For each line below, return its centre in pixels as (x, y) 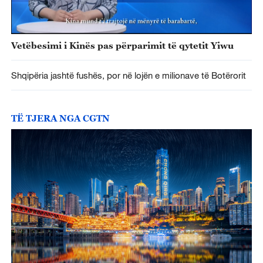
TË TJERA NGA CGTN (60, 118)
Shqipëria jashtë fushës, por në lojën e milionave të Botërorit (128, 75)
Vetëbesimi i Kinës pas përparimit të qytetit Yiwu (122, 45)
